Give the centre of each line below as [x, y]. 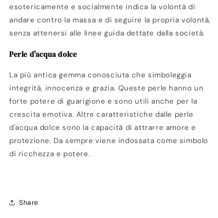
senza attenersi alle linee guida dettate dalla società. [107, 33]
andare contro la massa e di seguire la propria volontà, [110, 20]
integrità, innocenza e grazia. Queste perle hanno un [107, 88]
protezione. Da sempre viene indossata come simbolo [109, 141]
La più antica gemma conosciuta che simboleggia [100, 75]
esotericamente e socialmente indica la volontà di [102, 7]
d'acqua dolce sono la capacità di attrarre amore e [103, 128]
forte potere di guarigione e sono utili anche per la [103, 101]
